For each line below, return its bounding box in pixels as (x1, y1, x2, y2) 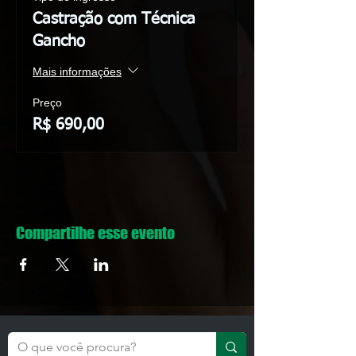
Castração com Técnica (33, 11, 195, 27)
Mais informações (33, 64, 122, 78)
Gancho (33, 33, 85, 49)
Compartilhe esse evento (16, 223, 175, 242)
